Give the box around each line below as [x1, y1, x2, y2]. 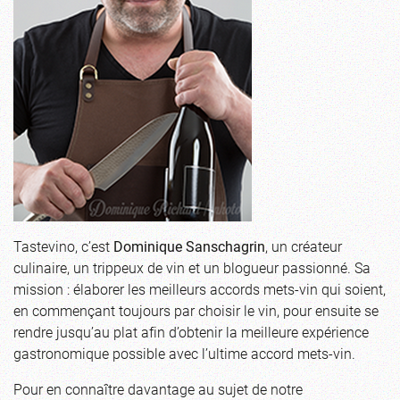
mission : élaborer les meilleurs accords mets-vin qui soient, [13, 279, 386, 299]
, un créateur [265, 237, 342, 256]
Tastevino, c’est [13, 237, 113, 256]
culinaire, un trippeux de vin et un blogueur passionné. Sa [13, 258, 371, 278]
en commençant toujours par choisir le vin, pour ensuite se [13, 301, 379, 321]
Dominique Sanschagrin [113, 237, 265, 256]
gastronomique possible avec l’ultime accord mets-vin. [13, 344, 355, 363]
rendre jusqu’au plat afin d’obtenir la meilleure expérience [13, 322, 369, 342]
